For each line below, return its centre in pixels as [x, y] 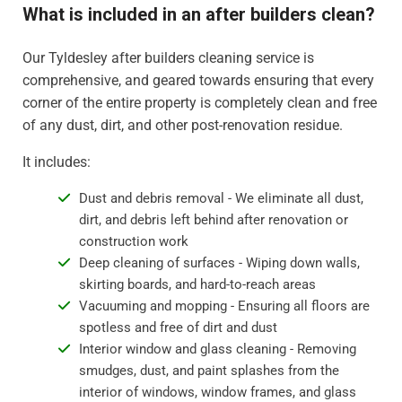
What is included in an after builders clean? [199, 15]
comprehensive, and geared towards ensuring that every [198, 81]
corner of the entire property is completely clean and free [200, 103]
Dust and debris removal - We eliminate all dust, [221, 199]
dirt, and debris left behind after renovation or [213, 220]
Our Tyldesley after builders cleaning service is [168, 58]
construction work [133, 242]
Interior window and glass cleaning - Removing [217, 350]
